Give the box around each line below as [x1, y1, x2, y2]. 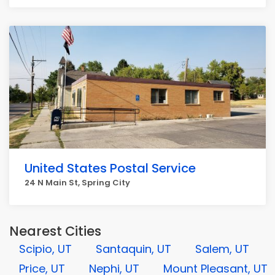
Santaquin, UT [96, 241, 171, 257]
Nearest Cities [9, 222, 101, 240]
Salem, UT [195, 241, 249, 257]
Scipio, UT [19, 241, 72, 257]
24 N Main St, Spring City [25, 177, 130, 188]
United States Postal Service [25, 160, 196, 177]
